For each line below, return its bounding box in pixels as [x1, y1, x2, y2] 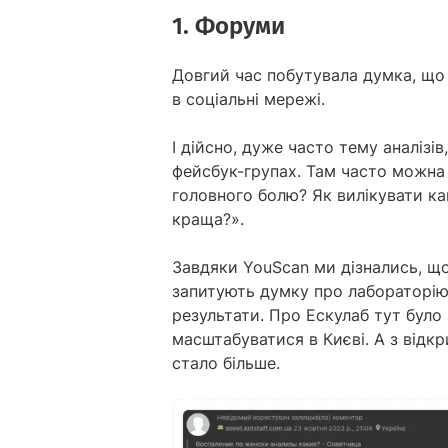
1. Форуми [172, 11, 285, 40]
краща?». [172, 208, 249, 229]
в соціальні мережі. [172, 88, 330, 109]
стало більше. [172, 352, 280, 373]
